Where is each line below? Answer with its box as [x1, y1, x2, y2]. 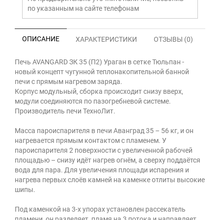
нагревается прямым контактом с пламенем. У [15, 137, 166, 144]
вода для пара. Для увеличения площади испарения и [15, 166, 189, 174]
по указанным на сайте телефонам [27, 4, 139, 12]
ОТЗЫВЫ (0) [154, 35, 193, 43]
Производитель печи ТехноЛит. [15, 107, 115, 115]
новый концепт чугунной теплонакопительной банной [15, 68, 189, 76]
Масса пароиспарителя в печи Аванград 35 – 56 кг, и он [15, 127, 193, 135]
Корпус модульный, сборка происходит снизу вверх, [15, 87, 183, 95]
